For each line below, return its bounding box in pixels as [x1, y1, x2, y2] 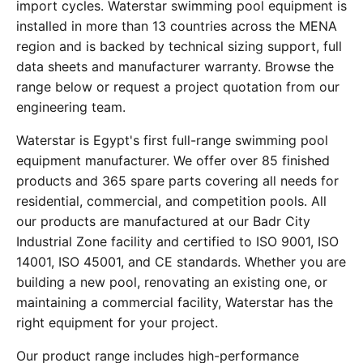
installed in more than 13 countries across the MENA [16, 18, 337, 35]
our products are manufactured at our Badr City [16, 213, 310, 230]
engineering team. [16, 99, 126, 116]
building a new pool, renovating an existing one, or [16, 274, 327, 291]
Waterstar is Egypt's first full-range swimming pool [16, 132, 328, 149]
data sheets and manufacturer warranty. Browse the [16, 58, 334, 75]
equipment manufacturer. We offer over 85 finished [16, 152, 330, 169]
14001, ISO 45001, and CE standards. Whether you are [16, 254, 346, 271]
